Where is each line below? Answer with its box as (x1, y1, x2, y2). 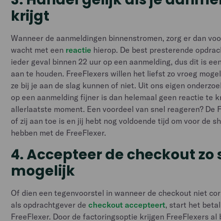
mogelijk (11, 161, 75, 181)
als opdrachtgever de (11, 200, 89, 210)
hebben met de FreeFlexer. (11, 128, 107, 138)
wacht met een (11, 45, 66, 55)
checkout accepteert (88, 200, 166, 210)
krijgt (11, 6, 50, 26)
